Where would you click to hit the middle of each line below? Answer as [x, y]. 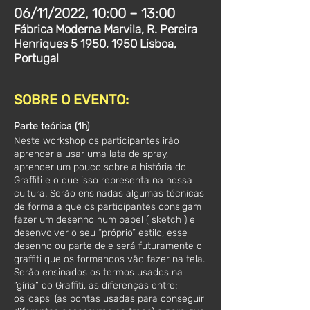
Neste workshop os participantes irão [97, 141]
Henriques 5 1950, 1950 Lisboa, [95, 44]
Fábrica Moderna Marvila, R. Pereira [106, 29]
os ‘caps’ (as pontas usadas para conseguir [109, 299]
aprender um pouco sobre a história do [100, 167]
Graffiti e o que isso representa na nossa [103, 180]
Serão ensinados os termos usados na [98, 272]
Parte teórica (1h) [52, 126]
